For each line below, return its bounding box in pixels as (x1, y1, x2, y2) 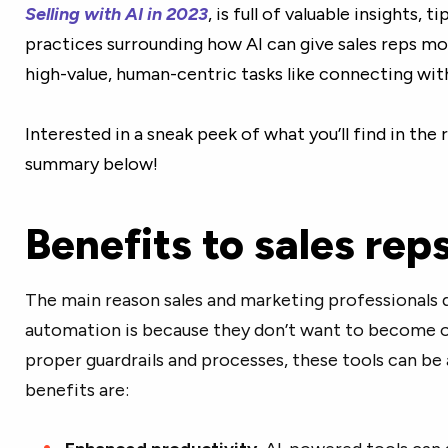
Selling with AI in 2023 (24, 3, 208, 25)
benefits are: (24, 379, 129, 401)
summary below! (24, 153, 158, 175)
